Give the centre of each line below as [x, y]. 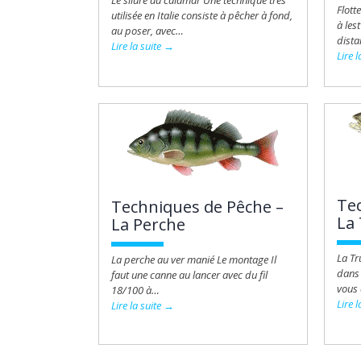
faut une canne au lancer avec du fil [189, 275]
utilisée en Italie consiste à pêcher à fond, [202, 15]
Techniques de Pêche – [197, 207]
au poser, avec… [147, 31]
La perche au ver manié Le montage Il [194, 259]
